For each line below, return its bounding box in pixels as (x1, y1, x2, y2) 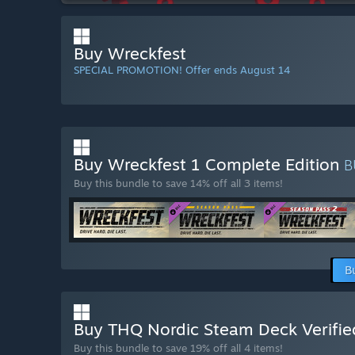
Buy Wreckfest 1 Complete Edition (74, 154, 344, 175)
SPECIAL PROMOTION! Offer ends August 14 (74, 63, 290, 77)
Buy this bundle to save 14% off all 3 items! (74, 177, 283, 190)
